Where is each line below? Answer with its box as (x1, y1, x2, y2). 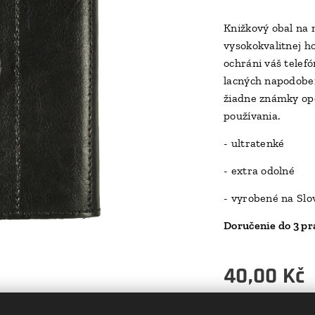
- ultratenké (224, 136, 285, 150)
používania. (224, 109, 281, 122)
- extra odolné (224, 164, 295, 177)
